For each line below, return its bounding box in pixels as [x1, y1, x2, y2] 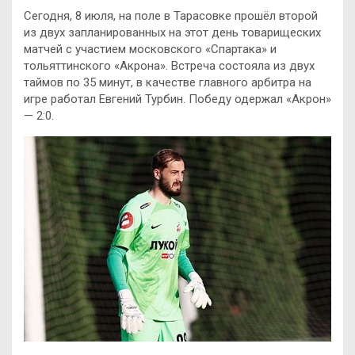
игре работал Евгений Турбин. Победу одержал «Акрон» [24, 92, 331, 106]
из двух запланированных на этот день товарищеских [24, 25, 321, 40]
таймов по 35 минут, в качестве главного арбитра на [24, 75, 311, 90]
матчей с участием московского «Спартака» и [24, 42, 277, 56]
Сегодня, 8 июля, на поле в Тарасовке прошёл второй [24, 9, 318, 23]
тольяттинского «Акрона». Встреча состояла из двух [24, 59, 315, 73]
